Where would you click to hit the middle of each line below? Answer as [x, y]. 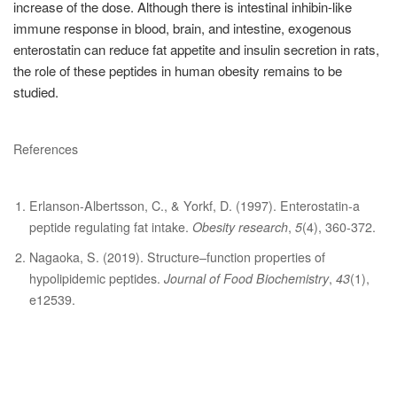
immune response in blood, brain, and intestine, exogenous [183, 28]
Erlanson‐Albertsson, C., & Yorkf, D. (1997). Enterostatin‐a [195, 206]
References [46, 149]
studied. [36, 92]
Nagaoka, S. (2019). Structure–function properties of [177, 257]
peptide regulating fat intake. [111, 227]
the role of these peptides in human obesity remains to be [178, 70]
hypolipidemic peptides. [97, 278]
